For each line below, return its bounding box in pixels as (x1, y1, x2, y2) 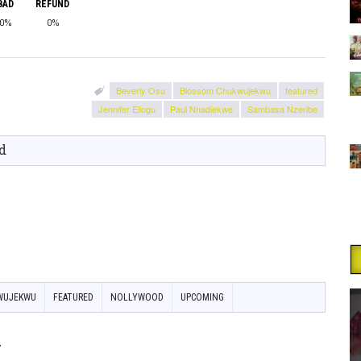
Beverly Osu (116, 84, 165, 97)
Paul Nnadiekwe (170, 102, 233, 115)
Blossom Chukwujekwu (180, 84, 271, 97)
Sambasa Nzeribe (247, 102, 317, 115)
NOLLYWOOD (110, 292, 164, 303)
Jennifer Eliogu (98, 102, 156, 115)
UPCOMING (180, 292, 225, 303)
